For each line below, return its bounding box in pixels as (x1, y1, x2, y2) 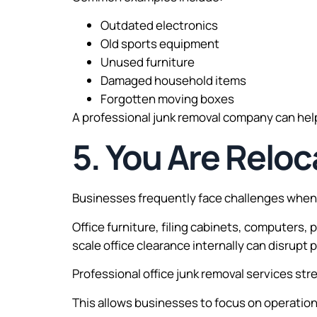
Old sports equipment (100, 35, 219, 52)
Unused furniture (100, 54, 195, 70)
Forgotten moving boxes (100, 91, 234, 107)
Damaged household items (100, 72, 246, 88)
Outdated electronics (100, 17, 218, 33)
